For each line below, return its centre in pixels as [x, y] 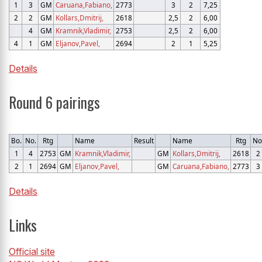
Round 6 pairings [54, 102]
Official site [32, 252]
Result [144, 141]
